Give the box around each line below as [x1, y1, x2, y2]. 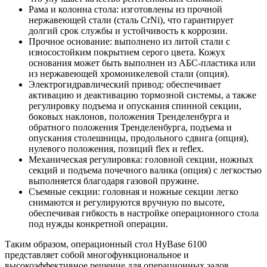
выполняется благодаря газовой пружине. [29, 175, 199, 186]
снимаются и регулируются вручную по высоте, [29, 197, 225, 207]
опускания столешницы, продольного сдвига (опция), [29, 132, 249, 143]
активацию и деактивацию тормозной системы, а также [29, 89, 256, 100]
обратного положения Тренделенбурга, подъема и [29, 122, 232, 132]
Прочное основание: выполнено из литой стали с [29, 36, 230, 46]
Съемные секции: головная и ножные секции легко [29, 186, 238, 197]
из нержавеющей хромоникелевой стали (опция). [29, 68, 229, 79]
